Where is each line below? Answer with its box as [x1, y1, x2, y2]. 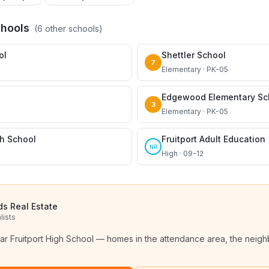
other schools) [43, 23, 103, 34]
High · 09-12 [162, 149, 204, 158]
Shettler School [162, 50, 226, 60]
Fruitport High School [10, 234, 94, 244]
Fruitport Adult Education [162, 134, 265, 144]
